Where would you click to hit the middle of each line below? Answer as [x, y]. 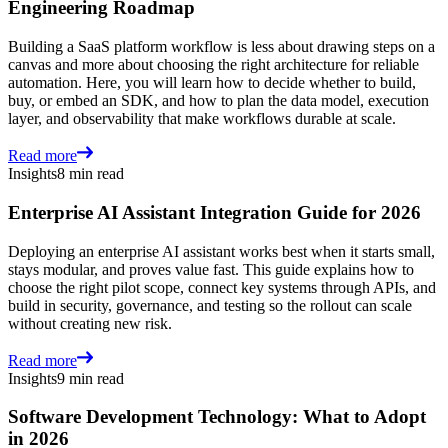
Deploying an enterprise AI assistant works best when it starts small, [221, 251]
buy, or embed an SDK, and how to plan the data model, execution [218, 101]
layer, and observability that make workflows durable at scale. [202, 119]
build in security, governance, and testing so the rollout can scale [210, 305]
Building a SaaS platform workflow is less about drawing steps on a [221, 47]
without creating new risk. [90, 323]
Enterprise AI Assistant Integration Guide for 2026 [214, 212]
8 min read [90, 174]
